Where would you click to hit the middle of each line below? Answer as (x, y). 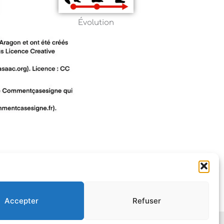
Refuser (146, 200)
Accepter (21, 200)
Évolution (96, 23)
